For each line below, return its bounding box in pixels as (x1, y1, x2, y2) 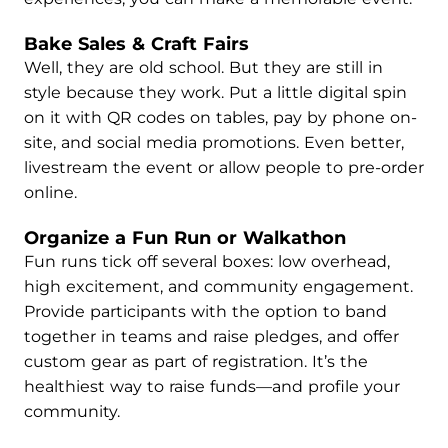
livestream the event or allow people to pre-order (24, 158, 424, 177)
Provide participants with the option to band (24, 302, 387, 321)
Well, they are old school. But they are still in (24, 58, 383, 77)
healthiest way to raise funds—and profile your (24, 377, 400, 396)
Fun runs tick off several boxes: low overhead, (24, 252, 390, 271)
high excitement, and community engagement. (24, 277, 413, 296)
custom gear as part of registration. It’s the (24, 352, 368, 371)
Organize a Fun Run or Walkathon (24, 227, 346, 249)
